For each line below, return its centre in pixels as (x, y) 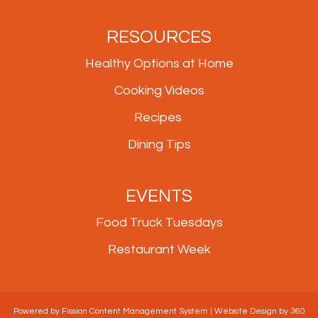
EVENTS (159, 196)
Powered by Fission (51, 311)
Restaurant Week (159, 249)
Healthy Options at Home (159, 63)
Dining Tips (159, 144)
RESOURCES (159, 37)
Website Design (245, 311)
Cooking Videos (159, 90)
